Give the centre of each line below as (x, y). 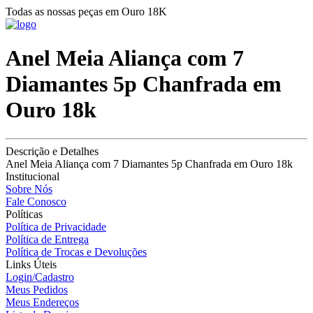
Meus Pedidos (37, 289)
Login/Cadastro (40, 277)
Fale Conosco (36, 201)
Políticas (24, 214)
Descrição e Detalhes (52, 151)
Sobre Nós (29, 189)
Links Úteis (31, 264)
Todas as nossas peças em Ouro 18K (86, 12)
